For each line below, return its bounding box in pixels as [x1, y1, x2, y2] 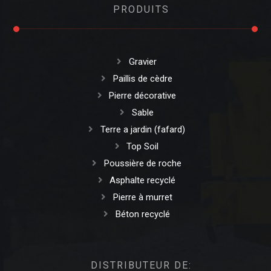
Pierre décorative [109, 90, 176, 101]
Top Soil [126, 140, 158, 152]
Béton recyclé [115, 208, 170, 220]
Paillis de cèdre [113, 73, 172, 84]
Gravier [128, 56, 157, 67]
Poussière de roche [103, 157, 181, 169]
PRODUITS [113, 3, 169, 15]
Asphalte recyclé [109, 174, 175, 186]
